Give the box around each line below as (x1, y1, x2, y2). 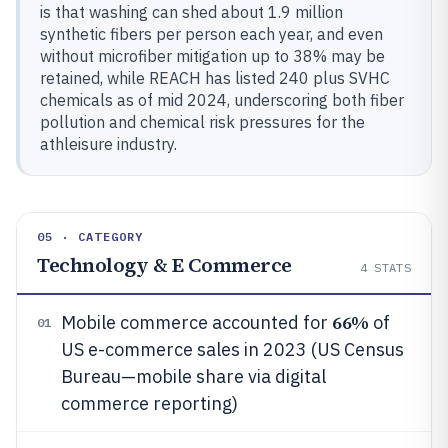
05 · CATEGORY (37, 229, 144, 244)
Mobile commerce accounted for (61, 311, 332, 334)
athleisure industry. (40, 134, 177, 154)
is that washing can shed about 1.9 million (40, 2, 343, 22)
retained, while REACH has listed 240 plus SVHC (40, 68, 390, 88)
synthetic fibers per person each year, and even (40, 24, 383, 44)
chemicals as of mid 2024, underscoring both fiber (40, 90, 404, 110)
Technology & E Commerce (37, 251, 292, 279)
